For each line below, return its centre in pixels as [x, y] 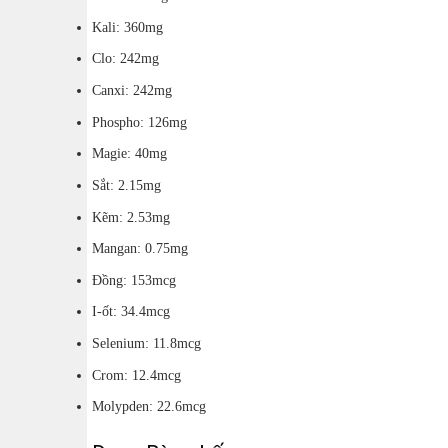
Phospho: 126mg [139, 121]
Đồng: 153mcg [134, 279]
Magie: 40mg [129, 153]
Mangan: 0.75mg [140, 248]
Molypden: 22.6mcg [149, 406]
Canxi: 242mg [132, 90]
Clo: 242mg [125, 58]
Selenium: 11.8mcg [146, 343]
